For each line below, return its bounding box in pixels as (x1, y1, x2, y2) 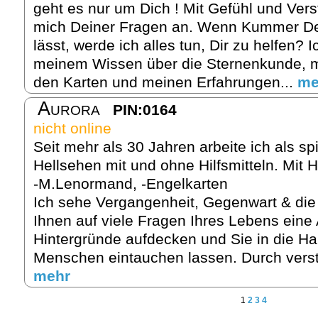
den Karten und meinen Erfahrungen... (33, 73, 297, 90)
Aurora (38, 97, 100, 119)
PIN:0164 (113, 101, 177, 118)
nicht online (33, 119, 111, 136)
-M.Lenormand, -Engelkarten (33, 175, 228, 192)
